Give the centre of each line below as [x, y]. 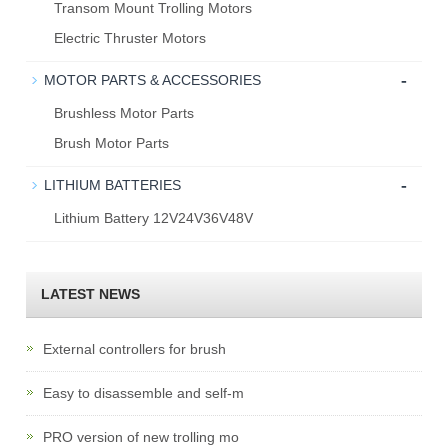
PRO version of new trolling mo [139, 437]
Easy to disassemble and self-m [142, 393]
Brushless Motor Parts [124, 113]
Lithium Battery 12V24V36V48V [154, 218]
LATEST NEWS [91, 294]
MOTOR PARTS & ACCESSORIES [153, 80]
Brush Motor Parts [112, 143]
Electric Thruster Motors [130, 38]
